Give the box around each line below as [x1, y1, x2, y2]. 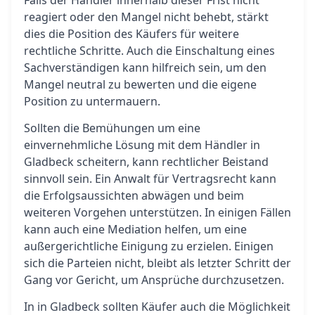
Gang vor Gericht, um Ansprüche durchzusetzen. [24, 272, 284, 288]
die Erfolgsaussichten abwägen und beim [24, 188, 244, 203]
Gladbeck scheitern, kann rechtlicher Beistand [24, 154, 269, 169]
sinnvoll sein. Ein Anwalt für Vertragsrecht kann [24, 171, 276, 186]
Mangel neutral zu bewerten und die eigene [24, 77, 257, 92]
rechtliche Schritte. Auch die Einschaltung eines [24, 43, 275, 58]
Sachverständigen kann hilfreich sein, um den [24, 60, 266, 75]
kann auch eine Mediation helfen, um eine [24, 221, 247, 237]
